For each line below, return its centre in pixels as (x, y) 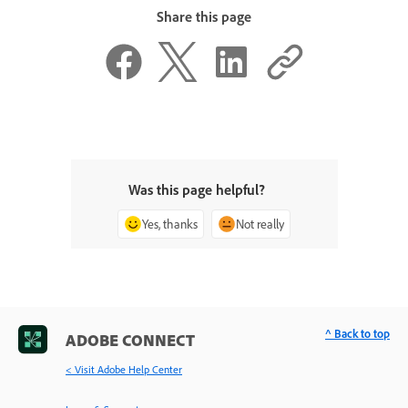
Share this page (204, 16)
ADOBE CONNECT (130, 340)
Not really (260, 224)
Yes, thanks (170, 224)
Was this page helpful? (197, 190)
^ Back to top (357, 334)
